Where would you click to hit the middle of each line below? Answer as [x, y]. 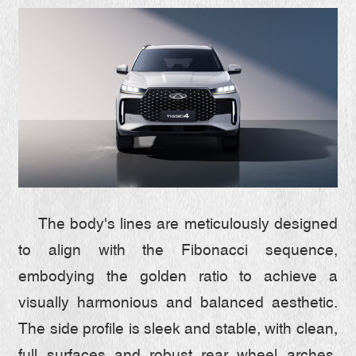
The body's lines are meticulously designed [178, 225]
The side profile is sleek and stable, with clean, [178, 330]
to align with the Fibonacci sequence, [178, 252]
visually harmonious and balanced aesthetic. [178, 304]
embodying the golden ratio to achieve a [178, 278]
